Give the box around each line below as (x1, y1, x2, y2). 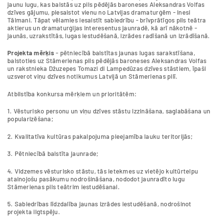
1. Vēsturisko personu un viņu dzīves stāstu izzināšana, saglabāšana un (7, 107, 211, 115)
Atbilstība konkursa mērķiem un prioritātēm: (7, 89, 137, 98)
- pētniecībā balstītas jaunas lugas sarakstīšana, (54, 49, 195, 57)
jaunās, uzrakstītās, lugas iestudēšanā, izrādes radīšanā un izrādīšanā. (7, 31, 210, 40)
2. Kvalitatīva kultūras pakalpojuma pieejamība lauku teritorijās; (7, 132, 193, 140)
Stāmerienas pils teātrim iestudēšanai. (7, 182, 120, 191)
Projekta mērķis (7, 49, 54, 57)
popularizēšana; (7, 115, 53, 123)
